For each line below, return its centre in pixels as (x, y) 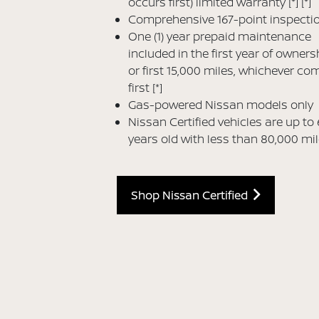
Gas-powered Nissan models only (221, 104)
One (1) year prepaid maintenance (220, 36)
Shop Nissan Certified (193, 195)
